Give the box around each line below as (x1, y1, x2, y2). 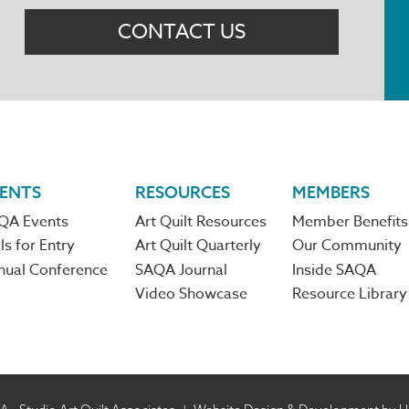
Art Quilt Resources (135, 210, 267, 233)
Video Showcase (135, 283, 248, 306)
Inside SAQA (291, 258, 376, 281)
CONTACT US (117, 17, 246, 47)
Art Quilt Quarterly (135, 235, 262, 257)
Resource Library (291, 283, 407, 306)
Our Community (291, 235, 402, 257)
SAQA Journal (135, 258, 228, 281)
